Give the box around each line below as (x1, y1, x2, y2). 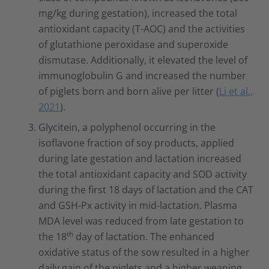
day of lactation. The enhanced (73, 229, 214, 243)
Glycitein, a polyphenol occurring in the (38, 120, 216, 134)
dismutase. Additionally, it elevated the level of (38, 53, 247, 67)
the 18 (38, 229, 67, 243)
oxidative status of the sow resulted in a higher (38, 245, 250, 259)
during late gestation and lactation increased (38, 151, 241, 165)
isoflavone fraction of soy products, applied (38, 136, 234, 150)
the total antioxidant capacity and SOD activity (38, 167, 247, 181)
